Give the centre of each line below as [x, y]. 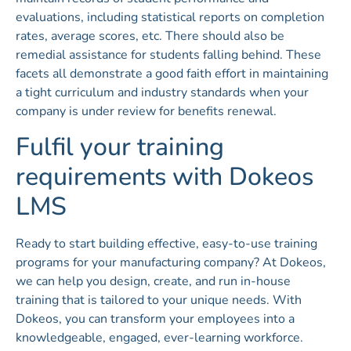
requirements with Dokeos [165, 177]
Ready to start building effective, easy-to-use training [166, 244]
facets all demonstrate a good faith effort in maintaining [172, 74]
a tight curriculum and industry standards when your [162, 93]
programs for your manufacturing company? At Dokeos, [171, 263]
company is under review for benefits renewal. [146, 112]
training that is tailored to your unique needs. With [159, 300]
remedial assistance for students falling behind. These [168, 55]
